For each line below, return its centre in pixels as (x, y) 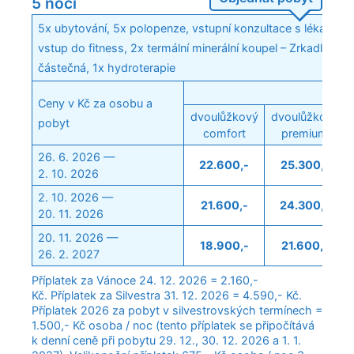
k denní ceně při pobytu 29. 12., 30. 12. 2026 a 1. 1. (166, 341)
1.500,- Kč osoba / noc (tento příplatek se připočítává (173, 326)
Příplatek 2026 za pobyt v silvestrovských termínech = (177, 311)
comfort (224, 134)
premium (305, 134)
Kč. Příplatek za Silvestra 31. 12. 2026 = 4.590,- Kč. (168, 296)
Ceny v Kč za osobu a (96, 104)
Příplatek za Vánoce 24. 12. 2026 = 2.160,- (145, 281)
